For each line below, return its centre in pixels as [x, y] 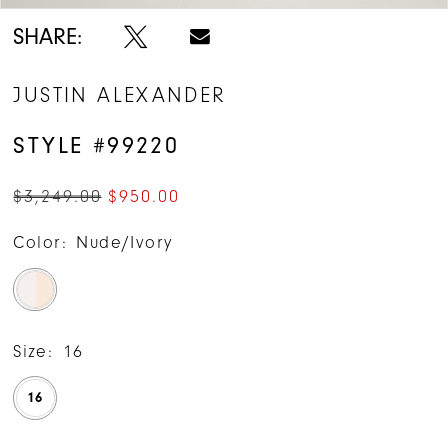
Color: [40, 242]
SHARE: [48, 36]
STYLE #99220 [96, 145]
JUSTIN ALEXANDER [120, 95]
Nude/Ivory [125, 242]
